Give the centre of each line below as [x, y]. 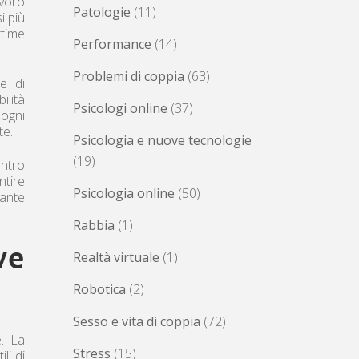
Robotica [99, 289]
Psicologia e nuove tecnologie [162, 140]
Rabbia [94, 225]
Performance [112, 44]
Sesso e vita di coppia [137, 321]
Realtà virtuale [116, 257]
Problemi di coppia [129, 76]
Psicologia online [124, 193]
